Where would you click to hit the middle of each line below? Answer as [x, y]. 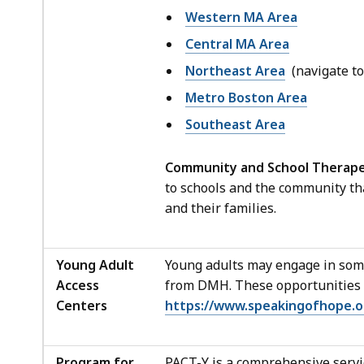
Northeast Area [235, 70]
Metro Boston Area [246, 97]
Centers [82, 305]
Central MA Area [237, 43]
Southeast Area [235, 124]
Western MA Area [241, 17]
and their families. [222, 208]
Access [78, 285]
